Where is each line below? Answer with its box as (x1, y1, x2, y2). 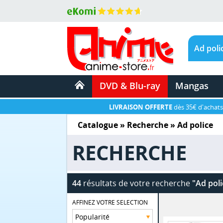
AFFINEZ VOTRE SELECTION (72, 198, 148, 207)
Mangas (175, 80, 209, 92)
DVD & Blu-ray (99, 80, 160, 92)
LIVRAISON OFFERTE (109, 103, 172, 111)
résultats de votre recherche (81, 177, 192, 189)
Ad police (177, 119, 213, 130)
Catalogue (78, 119, 118, 130)
